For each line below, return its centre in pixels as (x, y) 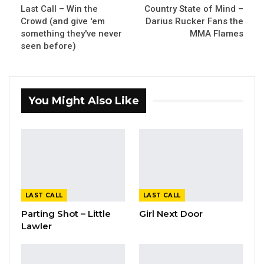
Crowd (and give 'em (63, 21)
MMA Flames (217, 34)
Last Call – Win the (59, 9)
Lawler (37, 226)
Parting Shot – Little (66, 213)
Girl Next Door (171, 213)
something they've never (71, 34)
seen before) (48, 46)
